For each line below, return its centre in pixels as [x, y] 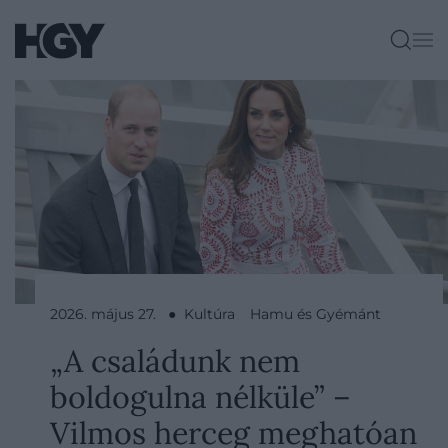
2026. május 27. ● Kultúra [142, 314]
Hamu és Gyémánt [315, 314]
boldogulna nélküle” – [200, 396]
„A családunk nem [175, 360]
